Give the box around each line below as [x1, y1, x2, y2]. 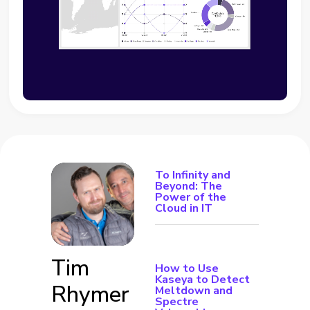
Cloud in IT [155, 201, 212, 217]
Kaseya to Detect [155, 272, 250, 288]
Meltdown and [155, 283, 232, 299]
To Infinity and [155, 167, 230, 183]
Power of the [155, 190, 226, 206]
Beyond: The [155, 179, 222, 194]
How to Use [155, 261, 219, 277]
